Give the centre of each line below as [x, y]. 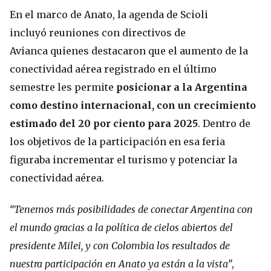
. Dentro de [224, 124]
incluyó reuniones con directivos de [98, 33]
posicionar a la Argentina [182, 87]
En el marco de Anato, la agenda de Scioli [109, 15]
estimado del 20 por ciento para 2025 [104, 124]
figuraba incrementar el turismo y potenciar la [123, 160]
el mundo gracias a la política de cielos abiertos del [121, 228]
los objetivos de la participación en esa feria [117, 142]
